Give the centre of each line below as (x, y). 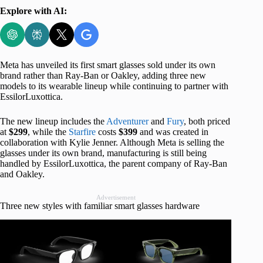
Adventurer (127, 121)
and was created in (173, 131)
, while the (48, 131)
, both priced (207, 121)
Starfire (82, 131)
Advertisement (116, 197)
